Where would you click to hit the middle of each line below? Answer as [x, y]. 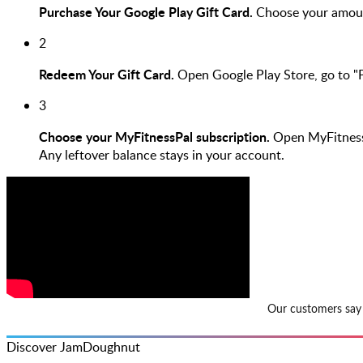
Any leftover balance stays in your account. [162, 154]
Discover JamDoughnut [73, 346]
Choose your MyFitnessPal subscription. [154, 136]
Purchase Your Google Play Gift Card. [146, 11]
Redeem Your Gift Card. [107, 74]
